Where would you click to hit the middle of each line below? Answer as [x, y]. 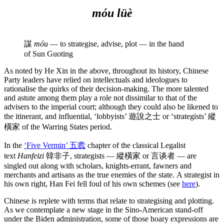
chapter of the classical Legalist [135, 145]
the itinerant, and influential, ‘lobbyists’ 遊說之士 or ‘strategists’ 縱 [110, 116]
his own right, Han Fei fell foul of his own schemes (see [93, 183]
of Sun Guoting [48, 53]
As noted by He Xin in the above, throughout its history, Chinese [106, 70]
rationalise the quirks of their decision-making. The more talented [106, 88]
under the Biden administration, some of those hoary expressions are [111, 218]
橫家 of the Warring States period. [58, 126]
